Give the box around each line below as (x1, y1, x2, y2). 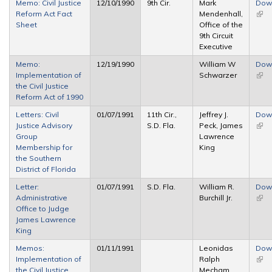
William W (199, 59, 236, 69)
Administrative (16, 192, 67, 202)
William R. (199, 182, 234, 191)
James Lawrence (16, 214, 76, 224)
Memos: (16, 243, 44, 253)
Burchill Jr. (199, 192, 233, 202)
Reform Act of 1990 (16, 92, 83, 101)
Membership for (16, 142, 72, 152)
